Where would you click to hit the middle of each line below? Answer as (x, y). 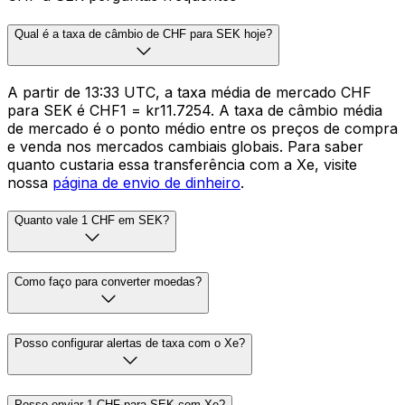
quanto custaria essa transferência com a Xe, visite (182, 164)
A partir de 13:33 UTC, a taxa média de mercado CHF (189, 92)
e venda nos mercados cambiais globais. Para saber (185, 146)
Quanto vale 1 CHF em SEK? (92, 221)
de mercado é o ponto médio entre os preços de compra (202, 128)
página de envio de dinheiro (146, 182)
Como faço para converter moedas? (108, 282)
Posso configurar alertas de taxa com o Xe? (130, 343)
